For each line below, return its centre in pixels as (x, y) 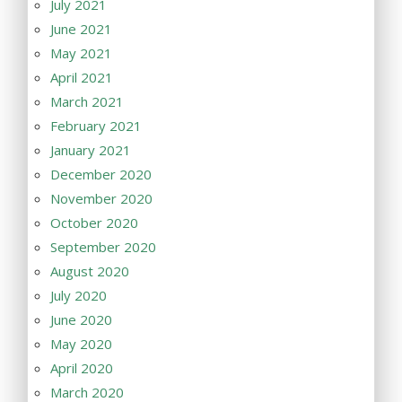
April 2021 (82, 78)
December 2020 (101, 175)
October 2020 (94, 223)
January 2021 (91, 150)
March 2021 (87, 102)
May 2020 (81, 344)
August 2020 (90, 271)
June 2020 (81, 320)
